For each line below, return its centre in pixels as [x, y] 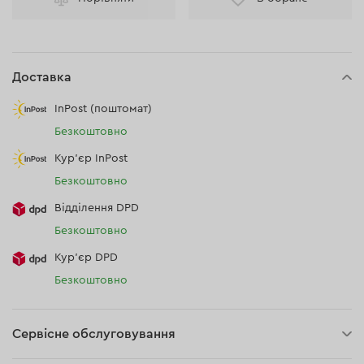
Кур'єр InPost [91, 158]
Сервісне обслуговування [94, 334]
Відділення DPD [97, 208]
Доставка [42, 77]
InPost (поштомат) [104, 109]
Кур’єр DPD [87, 258]
